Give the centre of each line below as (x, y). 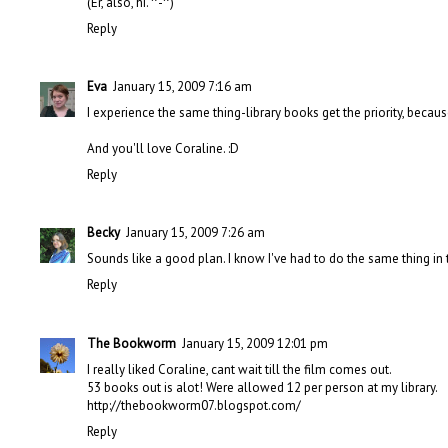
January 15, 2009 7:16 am (182, 87)
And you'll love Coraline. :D (163, 149)
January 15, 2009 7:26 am (195, 233)
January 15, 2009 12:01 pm (255, 343)
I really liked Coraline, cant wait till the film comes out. (239, 369)
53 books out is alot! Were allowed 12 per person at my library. (262, 387)
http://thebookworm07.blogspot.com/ (194, 405)
